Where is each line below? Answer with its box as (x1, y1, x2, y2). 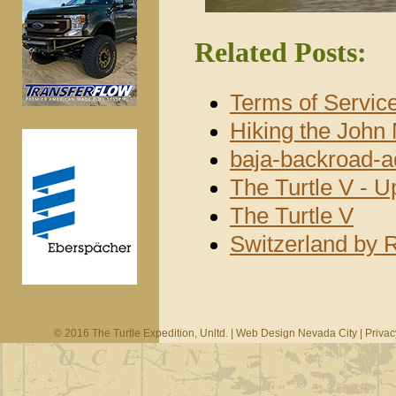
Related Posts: (194, 37, 367, 68)
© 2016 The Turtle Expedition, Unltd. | (53, 327, 236, 339)
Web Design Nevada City (235, 327, 357, 339)
